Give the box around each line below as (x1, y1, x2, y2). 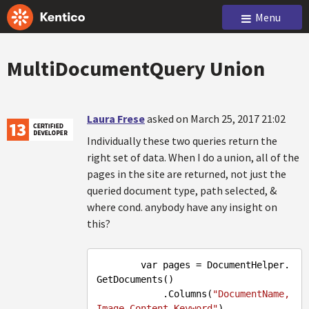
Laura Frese (87, 112, 145, 126)
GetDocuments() (97, 274, 174, 285)
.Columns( (163, 288, 212, 299)
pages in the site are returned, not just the (87, 167, 286, 181)
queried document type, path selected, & (87, 183, 277, 197)
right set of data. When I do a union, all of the (87, 150, 299, 164)
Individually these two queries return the (87, 134, 277, 148)
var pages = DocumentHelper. (97, 259, 141, 270)
